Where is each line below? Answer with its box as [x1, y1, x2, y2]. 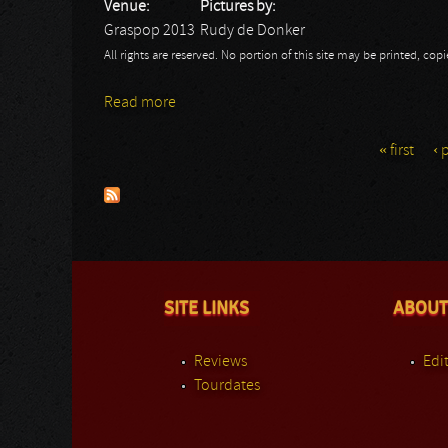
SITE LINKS [164, 298, 249, 318]
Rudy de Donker [200, 23, 305, 39]
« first [378, 143, 414, 159]
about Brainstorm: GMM [176, 95, 331, 111]
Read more [104, 95, 176, 111]
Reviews [194, 354, 247, 370]
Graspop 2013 [104, 23, 195, 39]
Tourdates [194, 378, 260, 394]
